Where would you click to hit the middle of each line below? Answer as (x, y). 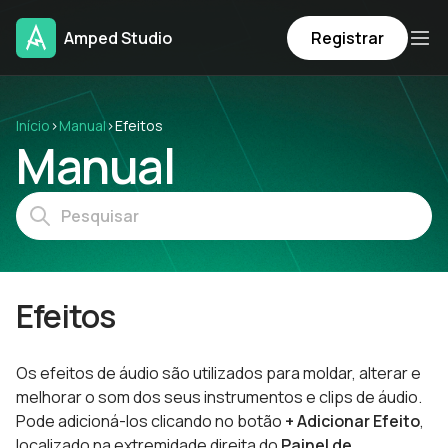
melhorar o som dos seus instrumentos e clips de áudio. (219, 397)
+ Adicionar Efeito (352, 421)
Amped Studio (118, 38)
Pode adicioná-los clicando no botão (150, 421)
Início (33, 125)
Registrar (347, 38)
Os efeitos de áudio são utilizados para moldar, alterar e (218, 373)
